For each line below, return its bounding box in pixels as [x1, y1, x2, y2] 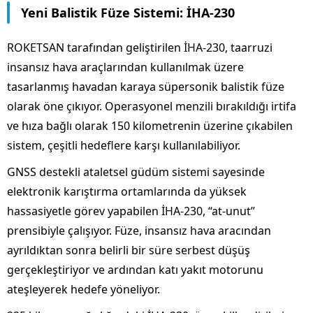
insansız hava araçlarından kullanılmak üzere [7, 59, 244, 75]
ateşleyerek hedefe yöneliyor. [7, 282, 160, 298]
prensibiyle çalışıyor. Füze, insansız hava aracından [7, 223, 271, 239]
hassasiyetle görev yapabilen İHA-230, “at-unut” [7, 203, 255, 219]
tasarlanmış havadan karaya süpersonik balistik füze [7, 79, 284, 95]
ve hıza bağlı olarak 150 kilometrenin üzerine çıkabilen [7, 118, 293, 134]
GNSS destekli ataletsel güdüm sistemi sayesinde [7, 164, 265, 180]
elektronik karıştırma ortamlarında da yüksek [7, 184, 247, 200]
